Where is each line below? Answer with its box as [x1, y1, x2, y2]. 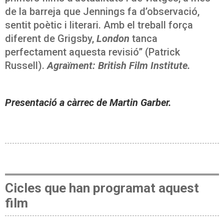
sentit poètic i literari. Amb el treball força [5, 18, 193, 31]
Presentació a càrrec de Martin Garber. [5, 96, 171, 108]
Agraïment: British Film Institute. [44, 59, 190, 71]
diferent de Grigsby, [5, 32, 96, 44]
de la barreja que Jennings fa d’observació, [5, 5, 199, 17]
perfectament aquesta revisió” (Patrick [5, 45, 180, 58]
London [96, 32, 132, 44]
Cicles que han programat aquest [5, 180, 199, 195]
